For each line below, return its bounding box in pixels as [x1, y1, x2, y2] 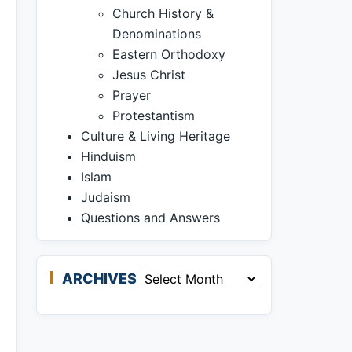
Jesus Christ [112, 67, 185, 82]
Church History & [112, 5, 214, 21]
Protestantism [112, 108, 195, 123]
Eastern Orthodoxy [112, 46, 225, 62]
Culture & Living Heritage [81, 128, 230, 144]
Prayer [112, 87, 151, 103]
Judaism [81, 189, 130, 205]
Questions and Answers [81, 210, 220, 225]
